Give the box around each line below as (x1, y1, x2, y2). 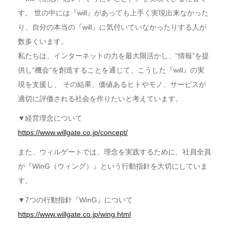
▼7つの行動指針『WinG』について (18, 196, 133, 204)
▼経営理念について (18, 114, 82, 123)
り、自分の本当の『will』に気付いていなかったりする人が (18, 23, 207, 32)
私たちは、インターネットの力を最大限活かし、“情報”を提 (18, 52, 209, 60)
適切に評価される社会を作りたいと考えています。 (18, 95, 182, 103)
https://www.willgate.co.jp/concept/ (18, 128, 128, 137)
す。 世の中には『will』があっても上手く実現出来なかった (18, 9, 209, 17)
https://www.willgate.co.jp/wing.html (18, 210, 131, 219)
